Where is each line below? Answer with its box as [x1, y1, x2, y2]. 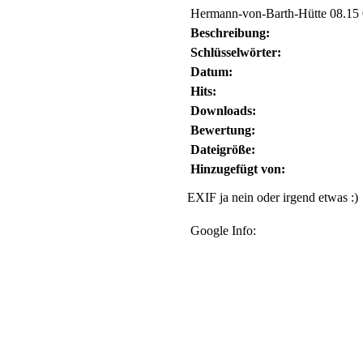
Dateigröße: [190, 143, 255, 156]
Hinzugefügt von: [190, 162, 285, 176]
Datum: [190, 65, 233, 79]
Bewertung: [190, 123, 255, 137]
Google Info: [190, 224, 263, 237]
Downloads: [190, 104, 256, 117]
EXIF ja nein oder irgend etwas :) [187, 190, 358, 204]
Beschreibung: [190, 26, 270, 40]
